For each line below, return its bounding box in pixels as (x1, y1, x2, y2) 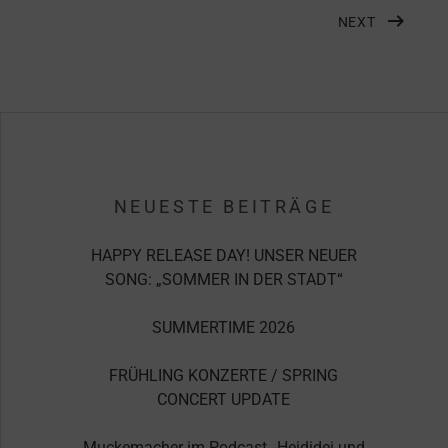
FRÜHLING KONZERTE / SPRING (109, 366, 339, 385)
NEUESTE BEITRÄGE (113, 196, 335, 217)
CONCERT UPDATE (157, 390, 291, 409)
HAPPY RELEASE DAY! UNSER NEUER (90, 246, 357, 265)
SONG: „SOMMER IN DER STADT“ (104, 270, 343, 289)
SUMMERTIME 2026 (152, 318, 296, 337)
